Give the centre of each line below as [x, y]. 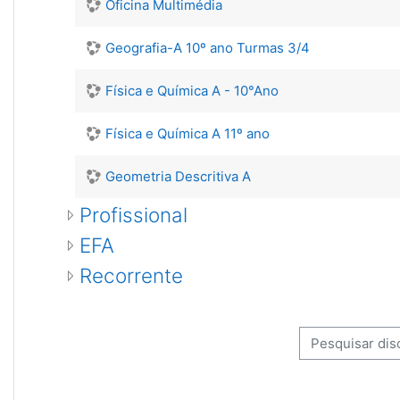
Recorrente [131, 275]
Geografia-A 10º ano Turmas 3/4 [208, 48]
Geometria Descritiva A [178, 176]
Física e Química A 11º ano [187, 133]
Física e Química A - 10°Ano [192, 91]
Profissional [133, 215]
